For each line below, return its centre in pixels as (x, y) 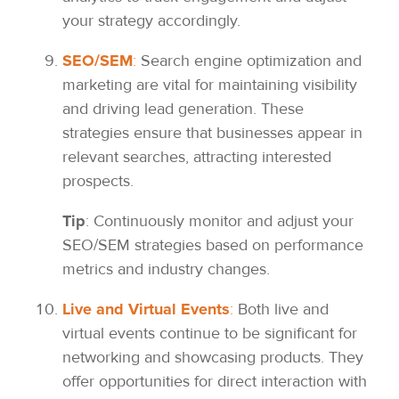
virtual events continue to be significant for (210, 334)
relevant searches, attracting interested (197, 157)
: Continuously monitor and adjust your (220, 221)
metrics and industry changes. (166, 269)
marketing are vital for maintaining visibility (210, 85)
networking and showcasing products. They (213, 358)
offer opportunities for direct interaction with (215, 382)
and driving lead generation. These (183, 109)
